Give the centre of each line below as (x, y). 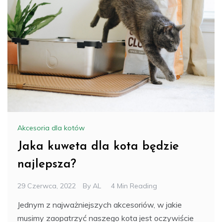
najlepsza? (47, 164)
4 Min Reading (134, 186)
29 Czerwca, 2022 (47, 186)
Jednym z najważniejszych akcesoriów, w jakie (100, 204)
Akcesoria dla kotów (51, 128)
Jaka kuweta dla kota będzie (98, 146)
